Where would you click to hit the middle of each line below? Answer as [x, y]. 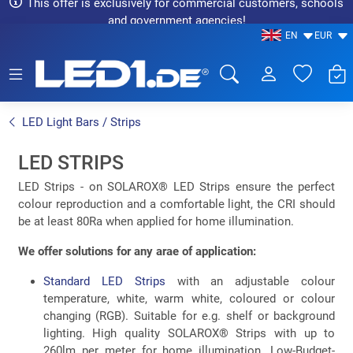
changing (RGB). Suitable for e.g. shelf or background [189, 316]
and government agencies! [176, 21]
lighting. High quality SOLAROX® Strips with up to [189, 333]
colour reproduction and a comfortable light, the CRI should [176, 204]
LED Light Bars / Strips [81, 122]
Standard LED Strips [104, 281]
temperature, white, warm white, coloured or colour [189, 298]
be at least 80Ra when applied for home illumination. [156, 221]
